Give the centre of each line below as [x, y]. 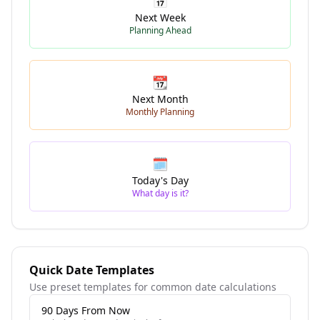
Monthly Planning [160, 112]
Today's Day [160, 180]
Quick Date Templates [92, 270]
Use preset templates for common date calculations [153, 287]
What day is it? [160, 193]
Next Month [160, 99]
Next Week [160, 17]
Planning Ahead [160, 30]
